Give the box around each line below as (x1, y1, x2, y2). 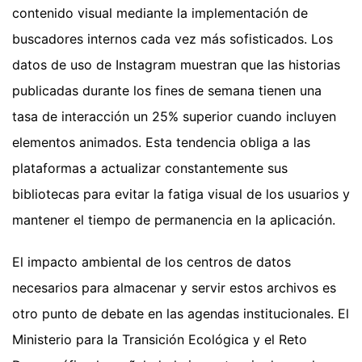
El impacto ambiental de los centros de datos (12, 253, 291, 270)
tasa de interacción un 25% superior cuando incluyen (12, 107, 336, 124)
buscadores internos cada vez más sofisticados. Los (12, 30, 333, 47)
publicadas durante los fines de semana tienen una (12, 82, 322, 99)
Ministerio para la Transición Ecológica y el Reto (12, 330, 307, 347)
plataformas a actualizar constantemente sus (12, 159, 288, 176)
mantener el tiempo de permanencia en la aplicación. (12, 211, 335, 228)
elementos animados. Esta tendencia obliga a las (12, 133, 310, 150)
